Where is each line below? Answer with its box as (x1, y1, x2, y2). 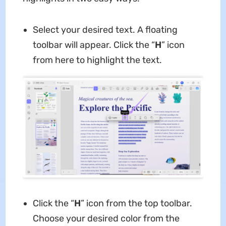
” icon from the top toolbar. (80, 197, 192, 209)
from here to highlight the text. (32, 54, 162, 66)
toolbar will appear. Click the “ (32, 39, 155, 51)
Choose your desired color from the (32, 212, 180, 224)
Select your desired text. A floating (32, 24, 178, 36)
